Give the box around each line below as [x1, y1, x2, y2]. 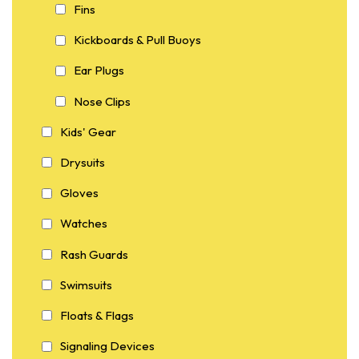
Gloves [60, 185, 99, 201]
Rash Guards [60, 246, 128, 262]
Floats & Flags [60, 307, 134, 323]
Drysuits [60, 154, 105, 170]
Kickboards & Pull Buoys [74, 32, 201, 48]
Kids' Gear [60, 123, 116, 139]
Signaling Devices [60, 338, 155, 354]
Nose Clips [74, 93, 131, 109]
